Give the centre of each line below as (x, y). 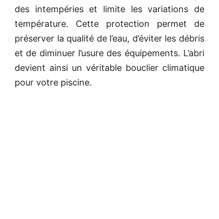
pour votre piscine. (53, 83)
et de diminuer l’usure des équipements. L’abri (109, 53)
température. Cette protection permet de (109, 24)
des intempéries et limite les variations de (109, 9)
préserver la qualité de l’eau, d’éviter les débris (109, 39)
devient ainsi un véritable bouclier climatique (109, 68)
